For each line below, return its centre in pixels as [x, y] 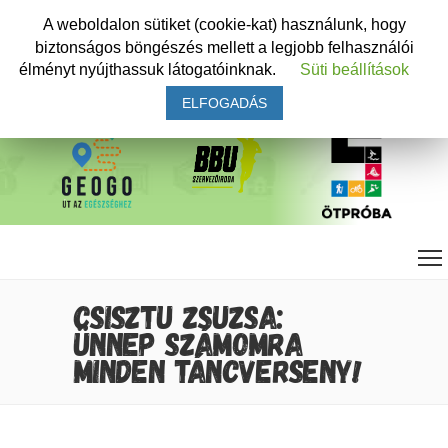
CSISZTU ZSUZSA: [179, 315]
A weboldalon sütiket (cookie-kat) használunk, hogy [224, 24]
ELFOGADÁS [224, 103]
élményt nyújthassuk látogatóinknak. [149, 70]
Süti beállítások [354, 70]
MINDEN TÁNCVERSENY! [218, 369]
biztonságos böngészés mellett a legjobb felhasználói [224, 47]
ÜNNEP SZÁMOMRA [189, 342]
